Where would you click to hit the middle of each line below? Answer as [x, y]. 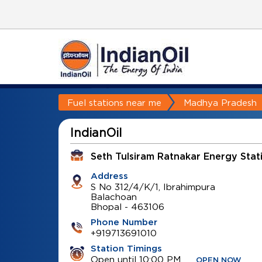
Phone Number [124, 223]
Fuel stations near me [114, 102]
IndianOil [96, 132]
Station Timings [126, 249]
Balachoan [113, 196]
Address [109, 176]
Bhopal [106, 206]
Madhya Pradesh [220, 102]
